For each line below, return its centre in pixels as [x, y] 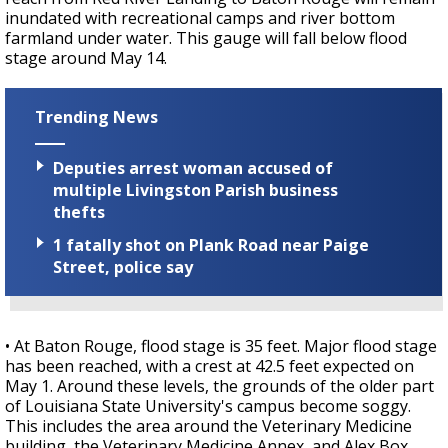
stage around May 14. [86, 58]
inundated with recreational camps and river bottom [200, 18]
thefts [79, 211]
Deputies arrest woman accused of [193, 167]
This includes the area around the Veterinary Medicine [208, 425]
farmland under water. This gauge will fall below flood [206, 38]
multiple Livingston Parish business [195, 189]
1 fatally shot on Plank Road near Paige [211, 244]
